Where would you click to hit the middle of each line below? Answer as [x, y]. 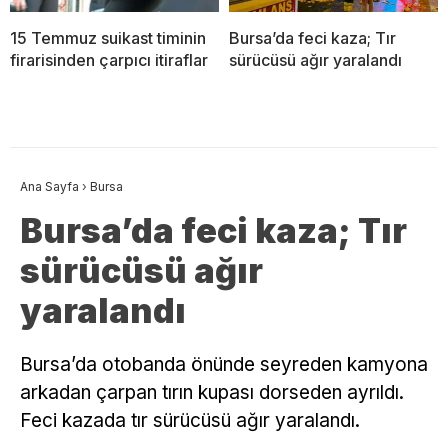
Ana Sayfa [49, 186]
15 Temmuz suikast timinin [108, 37]
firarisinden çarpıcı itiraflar [109, 59]
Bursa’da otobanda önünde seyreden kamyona [224, 364]
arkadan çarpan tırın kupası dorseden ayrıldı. [212, 392]
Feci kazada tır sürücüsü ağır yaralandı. [190, 420]
